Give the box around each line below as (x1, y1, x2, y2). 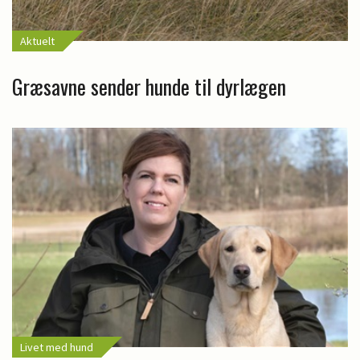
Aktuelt (20, 34, 55, 49)
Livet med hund (20, 339, 93, 354)
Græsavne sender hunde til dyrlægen (12, 71, 286, 103)
